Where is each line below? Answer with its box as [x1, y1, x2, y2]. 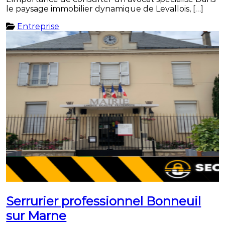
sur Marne [6, 208, 67, 223]
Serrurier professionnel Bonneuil [6, 194, 201, 209]
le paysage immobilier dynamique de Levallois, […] [6, 4, 204, 14]
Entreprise [17, 22, 60, 32]
